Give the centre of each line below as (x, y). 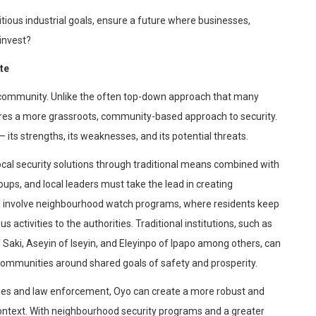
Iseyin (83, 244)
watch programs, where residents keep (192, 204)
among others (228, 244)
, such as (253, 224)
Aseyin (41, 244)
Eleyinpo (138, 244)
